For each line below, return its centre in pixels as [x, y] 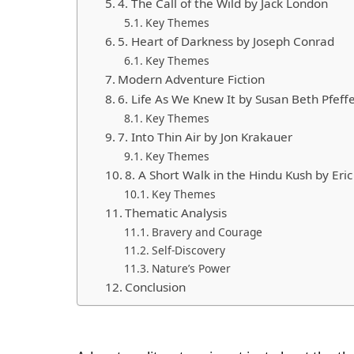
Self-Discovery [188, 250]
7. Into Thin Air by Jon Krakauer [205, 136]
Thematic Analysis [176, 212]
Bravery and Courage [207, 232]
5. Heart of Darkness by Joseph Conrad [226, 41]
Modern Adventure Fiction [192, 79]
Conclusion [156, 286]
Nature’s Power [191, 268]
